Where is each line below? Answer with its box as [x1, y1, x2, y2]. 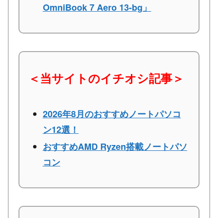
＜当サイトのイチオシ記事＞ [28, 69, 184, 86]
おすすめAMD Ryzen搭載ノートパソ [42, 140, 187, 153]
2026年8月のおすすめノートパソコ [42, 107, 181, 120]
